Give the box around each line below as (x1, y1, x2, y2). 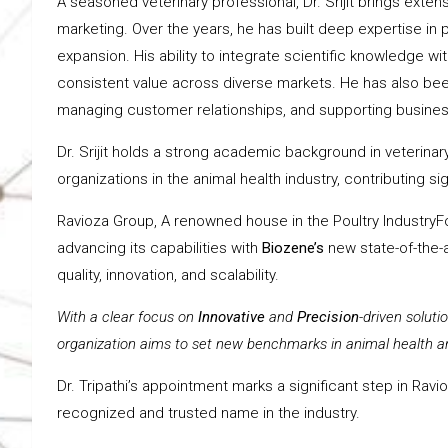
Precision (297, 308, 359, 327)
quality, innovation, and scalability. (57, 266, 279, 285)
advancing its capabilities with (57, 239, 262, 258)
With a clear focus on (57, 308, 198, 327)
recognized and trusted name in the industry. (57, 404, 360, 423)
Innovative (198, 308, 265, 327)
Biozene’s (262, 239, 324, 258)
